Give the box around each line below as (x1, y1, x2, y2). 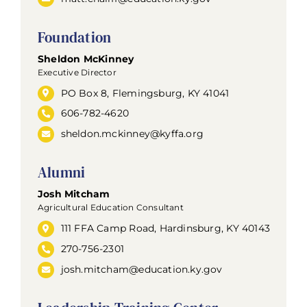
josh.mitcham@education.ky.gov (60, 263, 223, 276)
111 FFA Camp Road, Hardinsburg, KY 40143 (60, 222, 270, 235)
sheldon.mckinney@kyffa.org (60, 127, 204, 140)
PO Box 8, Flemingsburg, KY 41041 (60, 86, 230, 99)
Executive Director (37, 66, 116, 77)
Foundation (37, 27, 112, 47)
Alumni (37, 162, 86, 183)
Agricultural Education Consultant (37, 202, 184, 213)
